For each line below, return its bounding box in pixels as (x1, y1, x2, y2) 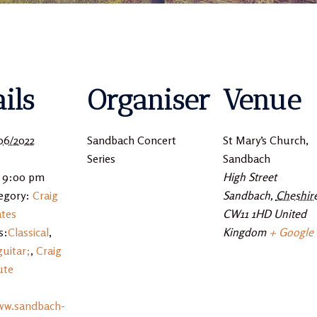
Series (86, 151, 115, 166)
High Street (222, 169, 277, 184)
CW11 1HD (222, 206, 271, 221)
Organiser (86, 82, 210, 117)
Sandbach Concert (86, 132, 176, 147)
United (273, 206, 306, 221)
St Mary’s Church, (222, 132, 309, 147)
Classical (7, 224, 49, 239)
